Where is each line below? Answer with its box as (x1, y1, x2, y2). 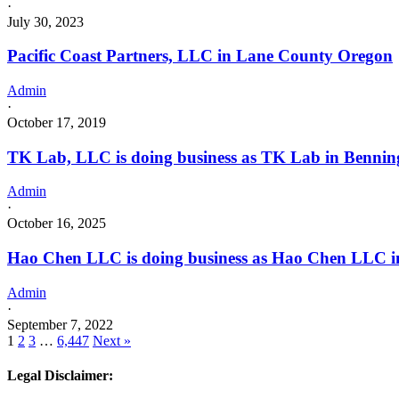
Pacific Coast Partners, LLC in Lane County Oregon (7, 46, 393, 66)
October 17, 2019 (7, 114, 106, 130)
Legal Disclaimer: (7, 368, 113, 384)
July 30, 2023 (7, 13, 84, 29)
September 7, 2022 (7, 316, 113, 332)
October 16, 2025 (7, 216, 106, 232)
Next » (93, 332, 131, 348)
